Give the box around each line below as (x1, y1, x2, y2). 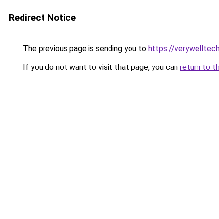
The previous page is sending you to (21, 44, 148, 53)
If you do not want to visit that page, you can (21, 63, 180, 72)
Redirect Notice (9, 12, 76, 23)
